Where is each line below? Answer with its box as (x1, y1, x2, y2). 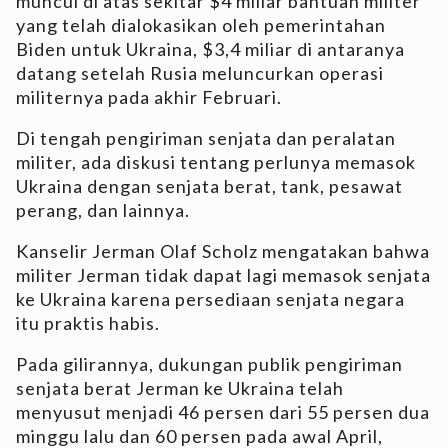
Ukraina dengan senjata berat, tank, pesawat (16, 175, 403, 198)
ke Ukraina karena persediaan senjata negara (16, 288, 405, 311)
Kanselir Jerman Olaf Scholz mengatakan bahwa (16, 240, 430, 263)
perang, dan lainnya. (16, 199, 190, 222)
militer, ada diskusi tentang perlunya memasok (16, 151, 416, 174)
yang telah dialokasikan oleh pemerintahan (16, 14, 386, 37)
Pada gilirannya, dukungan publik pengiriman (16, 353, 403, 376)
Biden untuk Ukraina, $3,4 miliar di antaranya (16, 38, 405, 61)
